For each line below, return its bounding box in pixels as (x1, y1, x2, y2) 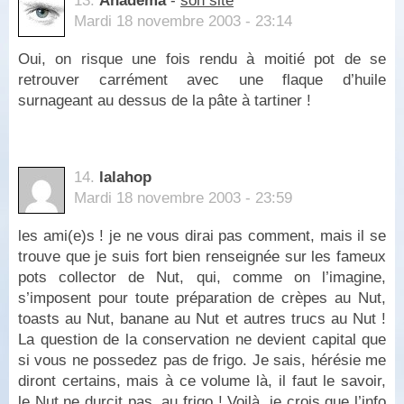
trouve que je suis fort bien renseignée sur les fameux (18, 248, 386, 266)
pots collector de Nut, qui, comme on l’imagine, (18, 269, 386, 287)
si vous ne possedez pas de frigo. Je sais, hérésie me (18, 352, 386, 370)
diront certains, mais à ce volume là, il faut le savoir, (18, 372, 386, 390)
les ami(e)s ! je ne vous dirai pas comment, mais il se (18, 227, 386, 245)
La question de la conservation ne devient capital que (18, 331, 386, 349)
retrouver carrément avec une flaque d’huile (18, 70, 386, 88)
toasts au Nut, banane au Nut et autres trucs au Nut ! (18, 310, 386, 328)
